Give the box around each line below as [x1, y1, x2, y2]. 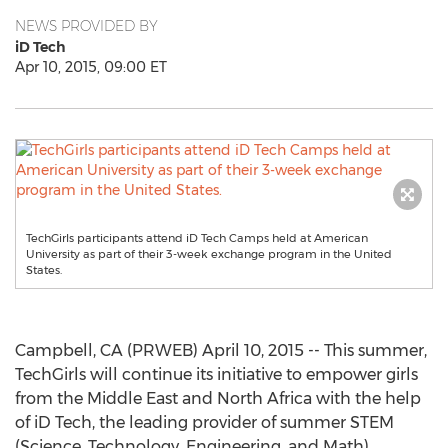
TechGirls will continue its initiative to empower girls [15, 365, 418, 384]
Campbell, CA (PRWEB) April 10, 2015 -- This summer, [15, 341, 427, 360]
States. [26, 263, 62, 277]
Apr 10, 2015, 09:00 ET [15, 58, 167, 76]
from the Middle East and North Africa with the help [15, 389, 421, 408]
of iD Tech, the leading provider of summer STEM [15, 413, 394, 432]
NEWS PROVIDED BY [15, 17, 158, 35]
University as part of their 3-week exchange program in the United [26, 247, 392, 261]
